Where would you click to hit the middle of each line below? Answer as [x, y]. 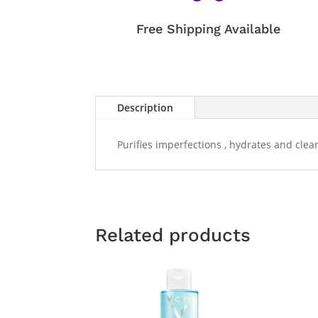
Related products [173, 235]
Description [146, 108]
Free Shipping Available [209, 28]
